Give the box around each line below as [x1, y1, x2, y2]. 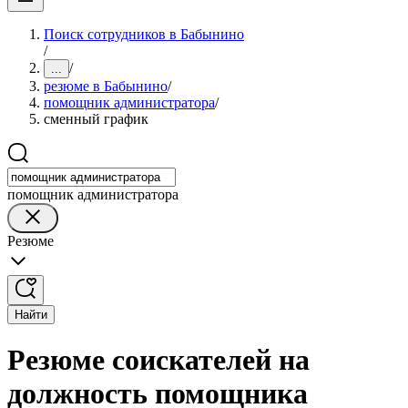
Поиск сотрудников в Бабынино [44, 26, 244, 42]
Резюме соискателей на [7, 343, 310, 377]
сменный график [44, 111, 148, 127]
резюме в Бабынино [44, 78, 168, 94]
